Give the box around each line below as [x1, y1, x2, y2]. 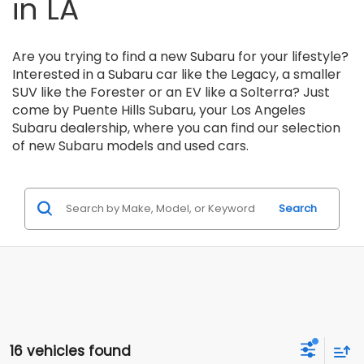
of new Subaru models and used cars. [12, 186, 249, 206]
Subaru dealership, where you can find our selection [12, 168, 340, 188]
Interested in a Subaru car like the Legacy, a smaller [12, 115, 341, 134]
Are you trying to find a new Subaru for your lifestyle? [12, 97, 349, 116]
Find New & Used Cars [12, 6, 334, 49]
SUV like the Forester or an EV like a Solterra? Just [12, 132, 330, 152]
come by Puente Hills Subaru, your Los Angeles [12, 150, 305, 170]
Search [279, 250, 317, 266]
